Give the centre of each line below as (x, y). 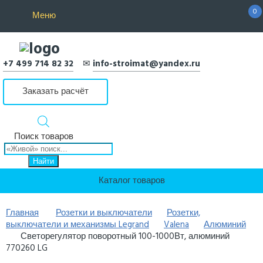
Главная (22, 213)
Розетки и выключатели (104, 213)
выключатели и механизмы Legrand (77, 225)
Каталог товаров (131, 181)
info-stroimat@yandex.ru (146, 64)
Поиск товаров (43, 136)
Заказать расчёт (55, 92)
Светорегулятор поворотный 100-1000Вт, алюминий (125, 236)
